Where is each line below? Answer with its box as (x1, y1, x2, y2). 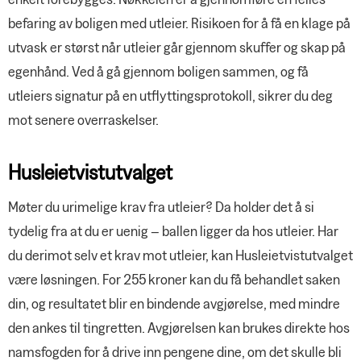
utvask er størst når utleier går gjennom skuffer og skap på (8, 39, 346, 56)
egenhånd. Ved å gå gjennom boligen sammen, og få (8, 63, 309, 81)
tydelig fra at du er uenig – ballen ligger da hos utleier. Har (8, 222, 338, 240)
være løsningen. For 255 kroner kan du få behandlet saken (8, 271, 340, 288)
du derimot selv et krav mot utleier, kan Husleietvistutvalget (8, 247, 353, 264)
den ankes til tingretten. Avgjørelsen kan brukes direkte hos (8, 319, 350, 337)
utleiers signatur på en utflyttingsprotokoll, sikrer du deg (8, 87, 333, 105)
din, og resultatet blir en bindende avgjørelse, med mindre (8, 295, 340, 313)
